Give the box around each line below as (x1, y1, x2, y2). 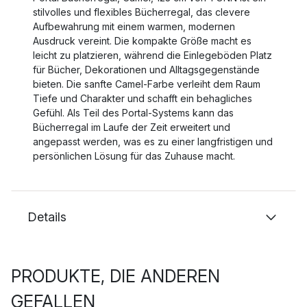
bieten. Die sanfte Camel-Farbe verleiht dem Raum (33, 78, 260, 90)
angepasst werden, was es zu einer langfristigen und (33, 136, 273, 147)
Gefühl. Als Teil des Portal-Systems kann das (33, 107, 234, 119)
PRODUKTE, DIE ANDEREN (11, 266, 220, 286)
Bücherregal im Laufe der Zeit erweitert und (33, 121, 230, 133)
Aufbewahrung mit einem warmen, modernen (33, 21, 235, 32)
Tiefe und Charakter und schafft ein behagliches (33, 93, 252, 104)
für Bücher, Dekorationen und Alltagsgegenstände (33, 64, 260, 75)
